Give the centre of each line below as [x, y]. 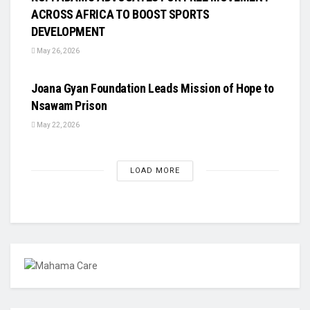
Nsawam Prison [69, 105]
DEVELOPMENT [69, 31]
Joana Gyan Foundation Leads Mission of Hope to [153, 88]
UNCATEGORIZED [74, 60]
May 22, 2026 [57, 125]
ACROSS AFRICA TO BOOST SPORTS [120, 14]
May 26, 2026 [57, 51]
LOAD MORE [155, 170]
